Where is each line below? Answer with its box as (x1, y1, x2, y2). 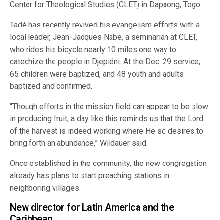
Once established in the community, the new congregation (10, 159, 207, 168)
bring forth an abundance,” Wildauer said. (10, 138, 148, 148)
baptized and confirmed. (10, 82, 93, 91)
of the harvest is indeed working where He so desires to (10, 126, 204, 136)
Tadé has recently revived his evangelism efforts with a (10, 20, 200, 30)
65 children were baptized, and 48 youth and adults (10, 69, 184, 79)
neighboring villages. (10, 183, 81, 193)
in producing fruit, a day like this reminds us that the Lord (10, 114, 204, 124)
